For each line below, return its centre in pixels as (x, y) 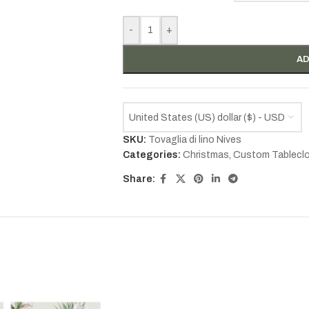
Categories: (151, 155)
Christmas (206, 155)
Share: (139, 179)
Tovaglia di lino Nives (195, 140)
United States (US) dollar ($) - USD (207, 117)
